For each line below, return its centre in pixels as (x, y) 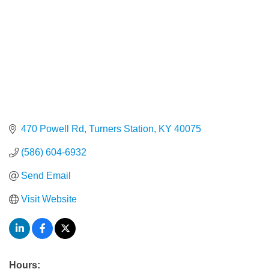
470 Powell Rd (53, 129)
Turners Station (121, 129)
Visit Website (49, 199)
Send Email (46, 176)
